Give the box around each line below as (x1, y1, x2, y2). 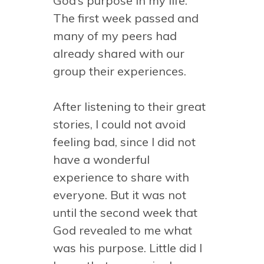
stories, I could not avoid (53, 117, 186, 131)
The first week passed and (53, 11, 199, 25)
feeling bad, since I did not (53, 134, 196, 149)
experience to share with (53, 170, 189, 184)
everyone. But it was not (53, 187, 186, 202)
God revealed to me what (53, 223, 192, 237)
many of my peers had (53, 28, 177, 43)
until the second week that (53, 205, 197, 220)
